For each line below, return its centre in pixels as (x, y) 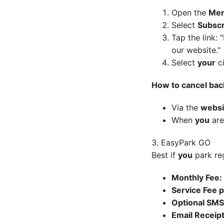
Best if (164, 155)
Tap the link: (195, 37)
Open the (190, 12)
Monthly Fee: (196, 177)
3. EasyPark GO (181, 142)
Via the (186, 107)
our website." (196, 50)
